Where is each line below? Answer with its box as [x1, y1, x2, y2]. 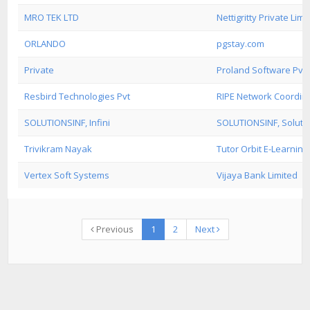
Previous [93, 223, 134, 235]
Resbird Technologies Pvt [24, 90, 130, 102]
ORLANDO [24, 37, 66, 50]
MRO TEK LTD [24, 11, 79, 24]
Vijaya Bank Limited [217, 169, 298, 181]
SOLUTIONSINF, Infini [24, 116, 110, 129]
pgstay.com [217, 37, 264, 50]
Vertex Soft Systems [24, 169, 109, 181]
